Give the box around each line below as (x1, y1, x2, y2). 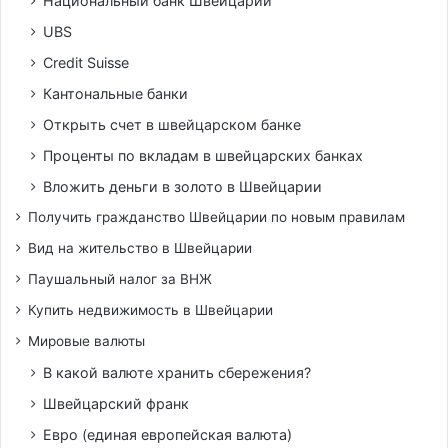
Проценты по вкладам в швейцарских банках (43, 146, 363, 164)
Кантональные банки (43, 84, 188, 102)
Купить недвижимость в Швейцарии (28, 301, 273, 318)
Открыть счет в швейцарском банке (43, 115, 301, 133)
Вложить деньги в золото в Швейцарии (43, 177, 322, 195)
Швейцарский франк (43, 394, 189, 412)
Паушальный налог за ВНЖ (28, 270, 212, 287)
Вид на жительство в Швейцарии (28, 239, 252, 256)
